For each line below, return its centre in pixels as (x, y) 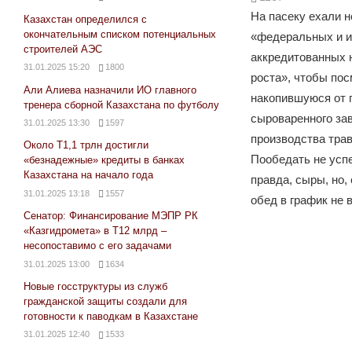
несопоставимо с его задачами (97, 246)
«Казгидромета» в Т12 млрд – (95, 231)
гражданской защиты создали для (105, 302)
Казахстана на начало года (88, 175)
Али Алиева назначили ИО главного (110, 90)
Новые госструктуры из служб (95, 287)
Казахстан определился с (85, 19)
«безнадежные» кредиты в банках (104, 160)
